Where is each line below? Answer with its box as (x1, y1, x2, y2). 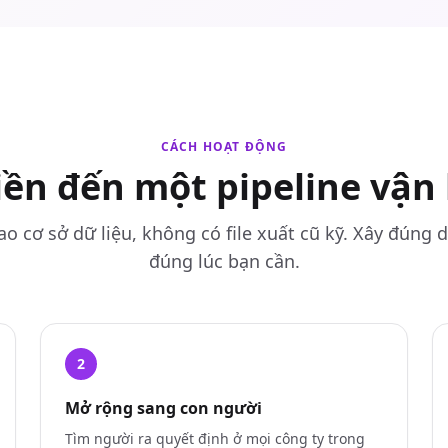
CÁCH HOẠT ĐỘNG (160, 138, 288, 155)
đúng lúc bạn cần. (148, 249, 300, 273)
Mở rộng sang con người (65, 397, 262, 419)
